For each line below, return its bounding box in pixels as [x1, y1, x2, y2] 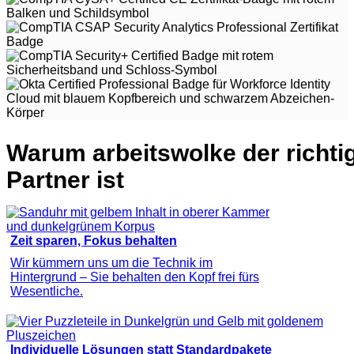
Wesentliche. [10, 284, 83, 298]
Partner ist [6, 166, 124, 193]
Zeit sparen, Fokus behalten [10, 233, 177, 247]
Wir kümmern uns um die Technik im [10, 255, 213, 269]
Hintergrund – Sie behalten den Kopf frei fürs [10, 269, 259, 284]
